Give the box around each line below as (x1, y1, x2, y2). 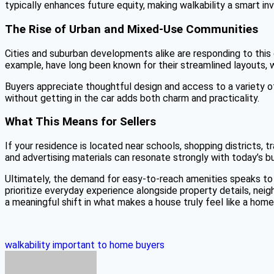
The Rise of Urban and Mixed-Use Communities (5, 22, 258, 36)
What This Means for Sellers (5, 115, 156, 129)
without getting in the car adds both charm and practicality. (5, 92, 259, 104)
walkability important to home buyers (5, 239, 165, 251)
